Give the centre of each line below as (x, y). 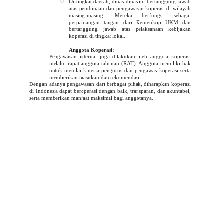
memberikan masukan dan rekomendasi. (95, 77)
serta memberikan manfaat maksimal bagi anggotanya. (91, 98)
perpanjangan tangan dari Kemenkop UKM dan (130, 22)
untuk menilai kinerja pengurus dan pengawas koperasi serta (120, 70)
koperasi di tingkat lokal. (97, 36)
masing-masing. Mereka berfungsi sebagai (130, 15)
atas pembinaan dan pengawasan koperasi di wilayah (130, 8)
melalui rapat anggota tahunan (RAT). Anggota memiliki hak (120, 63)
